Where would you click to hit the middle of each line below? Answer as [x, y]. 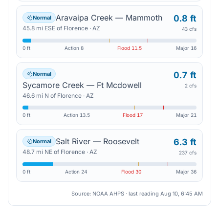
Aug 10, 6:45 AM [182, 194]
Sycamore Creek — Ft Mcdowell [82, 85]
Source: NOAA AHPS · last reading [116, 194]
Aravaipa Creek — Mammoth [109, 18]
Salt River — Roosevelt [98, 141]
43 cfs [189, 29]
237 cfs [188, 153]
